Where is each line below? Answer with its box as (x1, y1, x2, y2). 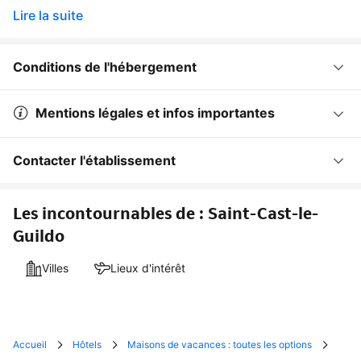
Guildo (13, 225, 64, 247)
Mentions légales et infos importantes (35, 104, 275, 121)
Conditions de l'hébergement (13, 58, 197, 75)
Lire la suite (13, 6, 83, 23)
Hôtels (73, 338, 102, 351)
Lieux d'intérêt (110, 260, 185, 275)
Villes (42, 260, 68, 275)
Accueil (13, 338, 47, 351)
